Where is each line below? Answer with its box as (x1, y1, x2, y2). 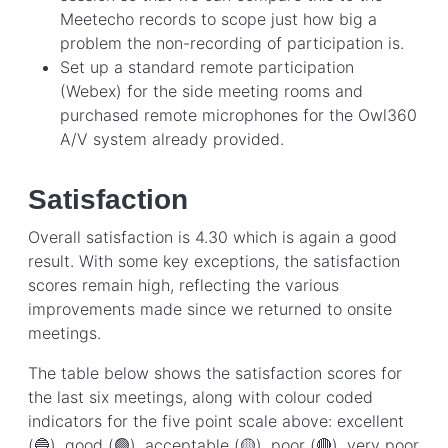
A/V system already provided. (60, 128, 284, 149)
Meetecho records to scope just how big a (60, 8, 377, 29)
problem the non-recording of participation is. (60, 32, 404, 53)
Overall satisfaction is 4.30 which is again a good (28, 227, 397, 248)
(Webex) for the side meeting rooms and (60, 80, 363, 101)
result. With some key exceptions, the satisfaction (28, 251, 400, 272)
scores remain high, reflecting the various (28, 275, 339, 296)
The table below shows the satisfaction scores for (28, 363, 402, 384)
